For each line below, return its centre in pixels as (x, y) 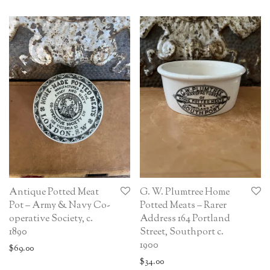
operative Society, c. (51, 219)
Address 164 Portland (185, 219)
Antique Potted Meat (54, 192)
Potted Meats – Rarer (183, 206)
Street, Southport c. (182, 232)
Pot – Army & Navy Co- (60, 206)
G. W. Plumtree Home (185, 192)
